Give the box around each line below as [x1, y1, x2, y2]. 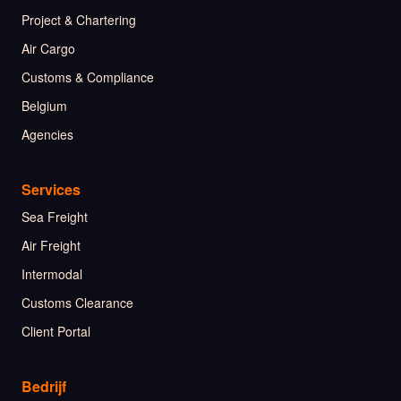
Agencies [21, 125, 73, 144]
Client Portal [21, 322, 90, 341]
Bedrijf [21, 376, 66, 397]
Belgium [21, 97, 67, 115]
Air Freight [21, 236, 81, 255]
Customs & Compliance [21, 68, 154, 87]
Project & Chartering [21, 11, 136, 30]
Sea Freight [21, 208, 88, 226]
